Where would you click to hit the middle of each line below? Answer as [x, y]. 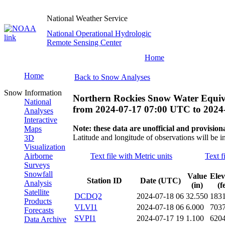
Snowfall [38, 174]
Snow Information [33, 93]
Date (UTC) [160, 181]
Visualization [45, 147]
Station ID [104, 181]
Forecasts [39, 210]
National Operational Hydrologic [99, 33]
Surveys [37, 165]
